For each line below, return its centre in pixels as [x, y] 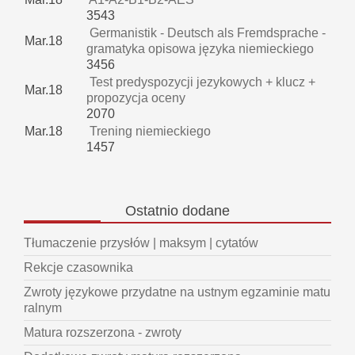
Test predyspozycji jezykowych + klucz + [201, 82]
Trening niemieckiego [149, 132]
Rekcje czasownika [78, 268]
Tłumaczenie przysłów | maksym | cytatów [141, 243]
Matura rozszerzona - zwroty [103, 333]
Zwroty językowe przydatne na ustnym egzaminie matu [177, 292]
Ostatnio [152, 211]
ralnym [43, 308]
